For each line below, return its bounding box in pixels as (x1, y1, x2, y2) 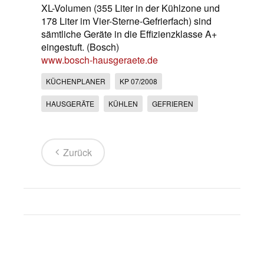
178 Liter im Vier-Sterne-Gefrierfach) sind (41, 14, 212, 28)
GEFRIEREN (152, 98, 193, 109)
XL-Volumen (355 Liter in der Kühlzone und (41, 1, 220, 15)
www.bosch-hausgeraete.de (41, 53, 158, 67)
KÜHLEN (108, 98, 138, 109)
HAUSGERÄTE (46, 98, 94, 109)
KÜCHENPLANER (46, 76, 105, 87)
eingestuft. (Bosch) (41, 40, 119, 54)
